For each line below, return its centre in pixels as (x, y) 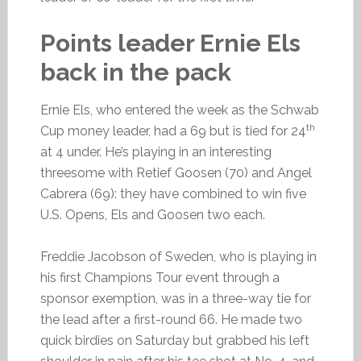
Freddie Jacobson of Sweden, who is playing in (178, 257)
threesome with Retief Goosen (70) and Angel (176, 173)
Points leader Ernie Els (170, 43)
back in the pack (135, 72)
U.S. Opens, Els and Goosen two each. (152, 215)
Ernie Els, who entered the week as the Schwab (179, 110)
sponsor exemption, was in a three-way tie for (175, 299)
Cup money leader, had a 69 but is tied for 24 (173, 131)
